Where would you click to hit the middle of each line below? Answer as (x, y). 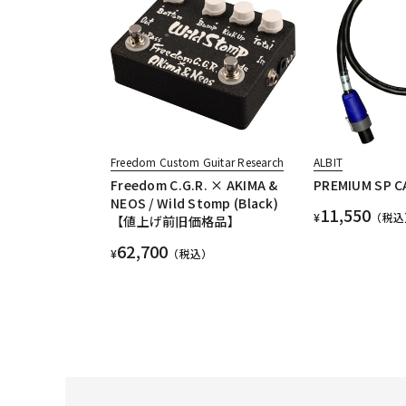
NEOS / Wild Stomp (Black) (194, 203)
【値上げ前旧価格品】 (175, 222)
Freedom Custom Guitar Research (198, 162)
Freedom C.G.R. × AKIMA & (194, 185)
